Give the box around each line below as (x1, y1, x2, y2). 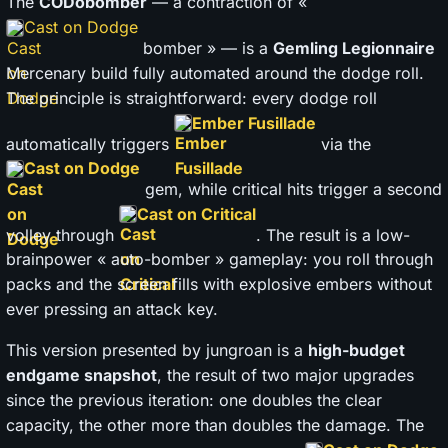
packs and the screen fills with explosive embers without (6, 274, 432, 295)
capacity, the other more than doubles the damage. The (6, 415, 424, 436)
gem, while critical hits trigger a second (140, 178, 442, 199)
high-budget (308, 340, 405, 361)
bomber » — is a (138, 37, 273, 58)
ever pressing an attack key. (6, 299, 218, 320)
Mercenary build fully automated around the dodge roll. (6, 62, 424, 83)
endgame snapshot (6, 365, 157, 386)
